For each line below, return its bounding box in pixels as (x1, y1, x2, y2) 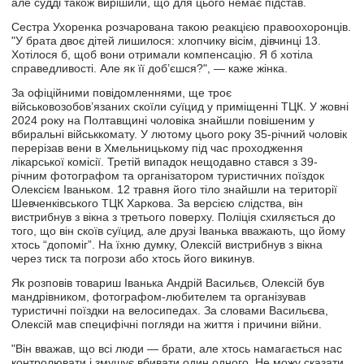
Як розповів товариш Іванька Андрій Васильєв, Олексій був (11, 276, 325, 290)
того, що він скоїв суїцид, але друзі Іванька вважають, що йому (11, 224, 346, 238)
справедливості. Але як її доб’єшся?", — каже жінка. (11, 62, 288, 76)
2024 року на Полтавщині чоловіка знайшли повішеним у (11, 114, 315, 128)
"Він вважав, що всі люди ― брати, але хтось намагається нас (11, 342, 343, 356)
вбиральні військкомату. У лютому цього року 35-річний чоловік (11, 128, 348, 141)
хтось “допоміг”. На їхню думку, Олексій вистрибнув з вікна (11, 238, 323, 252)
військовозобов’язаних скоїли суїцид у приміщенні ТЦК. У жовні (11, 100, 349, 114)
